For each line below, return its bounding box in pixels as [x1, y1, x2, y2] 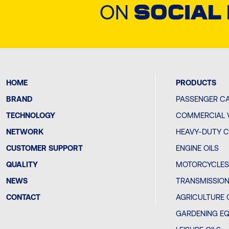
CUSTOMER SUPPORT [6, 144, 83, 153]
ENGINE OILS [176, 144, 219, 153]
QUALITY [6, 160, 38, 169]
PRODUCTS [176, 78, 217, 87]
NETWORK [6, 127, 43, 136]
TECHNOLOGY [6, 111, 55, 120]
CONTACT [6, 193, 40, 202]
